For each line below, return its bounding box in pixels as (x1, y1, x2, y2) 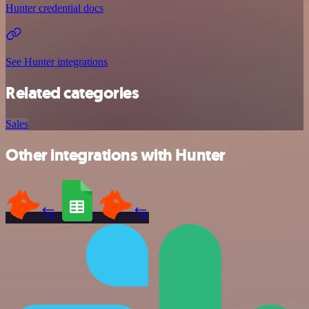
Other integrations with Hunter (6, 143, 226, 166)
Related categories (6, 81, 139, 104)
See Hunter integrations (6, 56, 108, 68)
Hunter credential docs (6, 2, 103, 14)
